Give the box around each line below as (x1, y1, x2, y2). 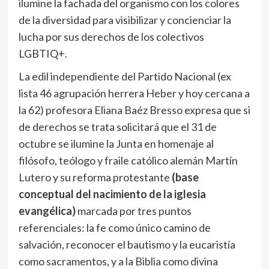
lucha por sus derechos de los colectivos (18, 30, 204, 43)
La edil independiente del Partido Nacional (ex (18, 70, 231, 83)
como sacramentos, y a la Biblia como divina (18, 255, 218, 268)
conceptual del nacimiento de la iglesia (18, 187, 206, 201)
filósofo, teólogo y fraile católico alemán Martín (18, 154, 238, 167)
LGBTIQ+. (18, 47, 67, 60)
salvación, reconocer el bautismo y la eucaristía (18, 238, 235, 251)
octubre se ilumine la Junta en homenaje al (18, 137, 214, 150)
